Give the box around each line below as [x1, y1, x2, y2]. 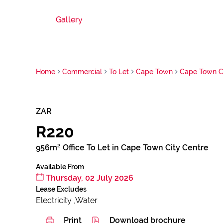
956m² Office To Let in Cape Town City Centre [36, 143, 209, 152]
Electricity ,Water [36, 196, 98, 205]
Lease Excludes [36, 185, 87, 193]
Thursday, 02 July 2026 [44, 173, 133, 183]
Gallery [56, 15, 83, 24]
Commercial [62, 67, 102, 76]
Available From [36, 163, 84, 171]
